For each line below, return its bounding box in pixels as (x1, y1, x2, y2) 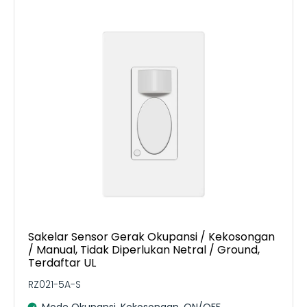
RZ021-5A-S (28, 277, 81, 291)
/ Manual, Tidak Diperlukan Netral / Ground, (28, 241, 260, 258)
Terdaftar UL (28, 254, 96, 271)
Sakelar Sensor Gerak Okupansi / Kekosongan (28, 228, 275, 245)
